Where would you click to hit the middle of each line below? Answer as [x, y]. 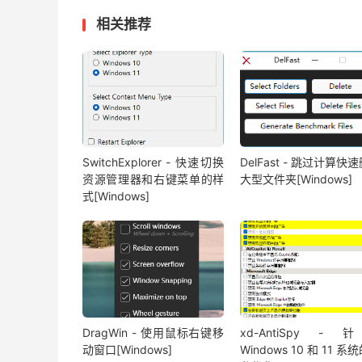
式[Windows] [116, 196]
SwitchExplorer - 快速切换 [154, 162]
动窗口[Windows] [127, 349]
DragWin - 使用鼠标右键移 [154, 332]
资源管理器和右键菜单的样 [154, 179]
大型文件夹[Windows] [296, 179]
